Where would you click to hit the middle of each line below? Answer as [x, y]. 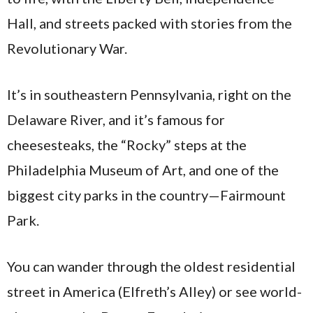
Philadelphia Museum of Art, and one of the [143, 170]
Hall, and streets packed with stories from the [150, 23]
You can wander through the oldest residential [151, 267]
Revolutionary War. [67, 49]
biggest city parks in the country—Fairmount [146, 195]
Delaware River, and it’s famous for [116, 120]
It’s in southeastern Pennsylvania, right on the [149, 95]
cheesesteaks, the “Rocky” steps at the [127, 145]
